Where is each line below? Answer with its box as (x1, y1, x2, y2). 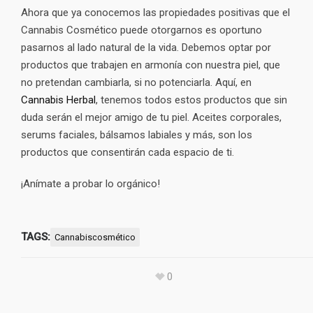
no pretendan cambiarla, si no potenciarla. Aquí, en (21, 75, 252, 89)
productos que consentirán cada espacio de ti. (21, 145, 234, 159)
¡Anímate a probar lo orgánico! (21, 177, 160, 190)
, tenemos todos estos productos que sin (96, 93, 287, 106)
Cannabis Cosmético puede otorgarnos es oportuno (21, 23, 262, 36)
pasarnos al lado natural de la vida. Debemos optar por (21, 41, 271, 54)
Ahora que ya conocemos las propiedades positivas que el (21, 6, 290, 19)
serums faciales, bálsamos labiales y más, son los (21, 128, 252, 141)
